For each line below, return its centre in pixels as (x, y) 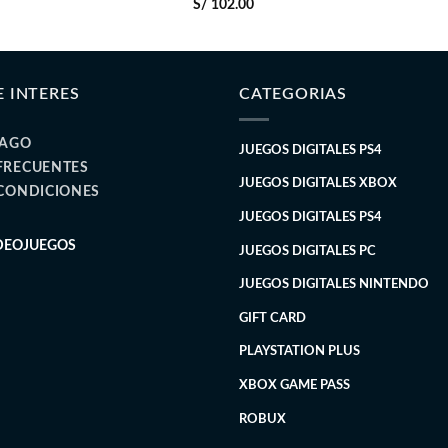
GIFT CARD (272, 317)
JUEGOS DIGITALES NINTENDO (334, 284)
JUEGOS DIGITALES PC (307, 250)
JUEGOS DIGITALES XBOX (318, 183)
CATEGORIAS (293, 94)
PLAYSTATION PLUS (299, 351)
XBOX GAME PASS (294, 384)
